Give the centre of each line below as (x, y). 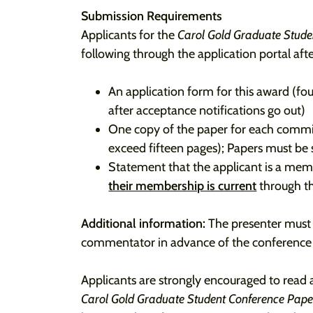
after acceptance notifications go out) (207, 110)
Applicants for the (129, 35)
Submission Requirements (152, 16)
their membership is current (183, 186)
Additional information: (145, 224)
